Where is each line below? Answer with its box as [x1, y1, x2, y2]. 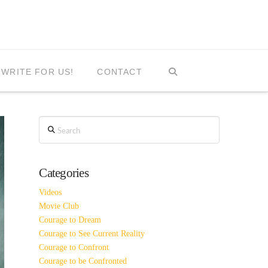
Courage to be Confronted [39, 257, 127, 266]
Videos [39, 188, 62, 197]
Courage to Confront [39, 243, 109, 252]
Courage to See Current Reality [39, 229, 145, 239]
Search [38, 118, 62, 127]
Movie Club [39, 202, 80, 211]
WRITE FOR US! [1, 67, 74, 77]
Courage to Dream [39, 215, 102, 225]
